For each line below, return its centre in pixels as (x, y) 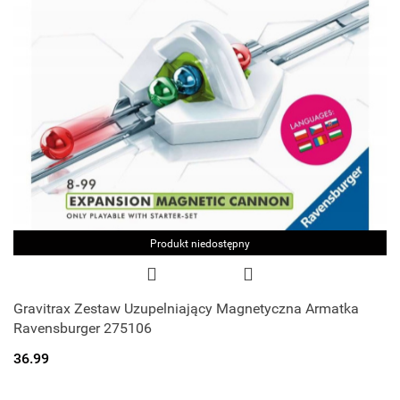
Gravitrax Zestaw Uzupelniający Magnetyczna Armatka (186, 308)
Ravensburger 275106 (83, 328)
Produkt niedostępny (200, 243)
